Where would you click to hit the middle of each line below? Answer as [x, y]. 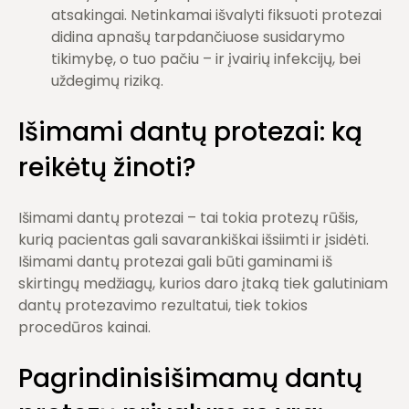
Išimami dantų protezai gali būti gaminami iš [175, 262]
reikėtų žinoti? [107, 168]
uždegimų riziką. [107, 81]
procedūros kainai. [84, 327]
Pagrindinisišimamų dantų [190, 378]
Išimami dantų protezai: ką [190, 132]
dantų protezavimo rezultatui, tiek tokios [163, 305]
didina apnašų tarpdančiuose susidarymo [198, 37]
